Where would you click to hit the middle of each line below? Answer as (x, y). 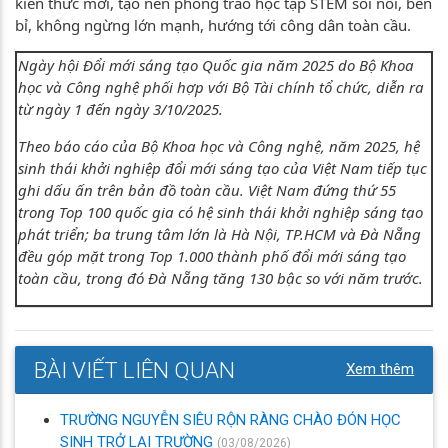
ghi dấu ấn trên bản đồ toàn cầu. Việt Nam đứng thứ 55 (207, 189)
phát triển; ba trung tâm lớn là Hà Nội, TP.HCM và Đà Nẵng (219, 233)
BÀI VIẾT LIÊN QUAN (134, 369)
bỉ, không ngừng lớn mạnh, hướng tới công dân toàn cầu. (215, 24)
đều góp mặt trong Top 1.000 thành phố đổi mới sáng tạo (212, 255)
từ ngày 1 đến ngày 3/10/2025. (120, 108)
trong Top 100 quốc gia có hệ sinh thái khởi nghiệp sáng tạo (220, 211)
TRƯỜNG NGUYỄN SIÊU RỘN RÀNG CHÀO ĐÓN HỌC (230, 419)
